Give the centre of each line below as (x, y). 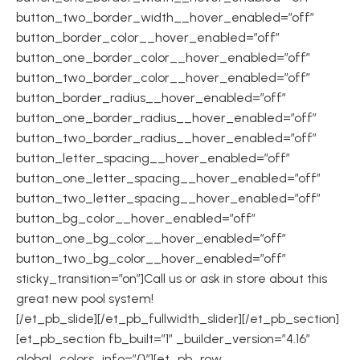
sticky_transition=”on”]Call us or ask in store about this (172, 278)
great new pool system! (85, 299)
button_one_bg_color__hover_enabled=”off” (151, 238)
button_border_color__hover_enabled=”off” (148, 37)
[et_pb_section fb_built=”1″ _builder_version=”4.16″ (163, 339)
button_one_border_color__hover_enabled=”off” (163, 57)
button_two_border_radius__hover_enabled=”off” (166, 138)
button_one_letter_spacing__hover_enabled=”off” (168, 178)
